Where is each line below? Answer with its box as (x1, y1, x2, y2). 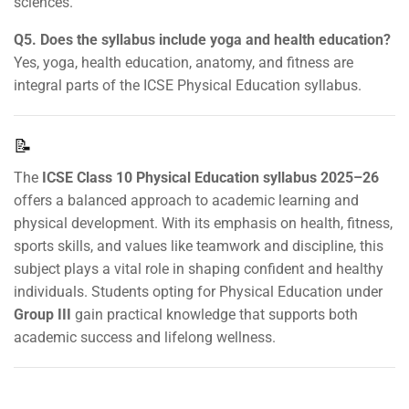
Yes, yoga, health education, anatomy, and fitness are (14, 54, 353, 71)
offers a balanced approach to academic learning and (14, 192, 359, 209)
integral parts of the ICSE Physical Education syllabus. (14, 77, 362, 94)
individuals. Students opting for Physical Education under (14, 283, 383, 300)
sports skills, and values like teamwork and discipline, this (14, 237, 383, 255)
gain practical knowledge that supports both (71, 306, 358, 323)
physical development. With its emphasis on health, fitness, (14, 215, 393, 232)
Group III (14, 306, 71, 323)
